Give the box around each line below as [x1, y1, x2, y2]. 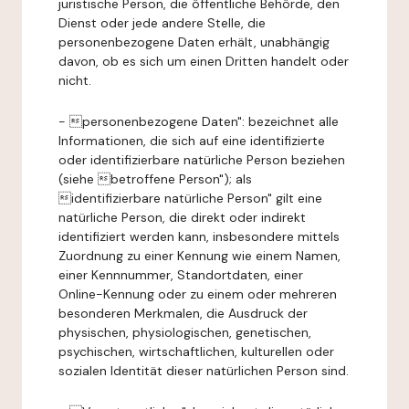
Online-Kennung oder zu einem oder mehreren [58, 286, 337, 302]
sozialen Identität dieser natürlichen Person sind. [58, 362, 349, 379]
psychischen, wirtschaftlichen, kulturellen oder [58, 343, 334, 360]
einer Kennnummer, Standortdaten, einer [58, 267, 303, 283]
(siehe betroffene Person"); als [58, 171, 252, 187]
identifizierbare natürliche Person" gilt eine [58, 190, 322, 206]
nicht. [58, 72, 91, 89]
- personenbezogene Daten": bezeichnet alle [58, 113, 339, 130]
